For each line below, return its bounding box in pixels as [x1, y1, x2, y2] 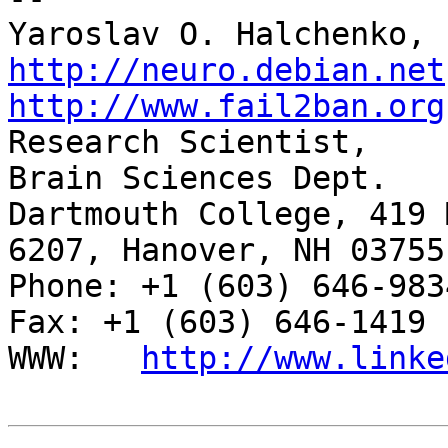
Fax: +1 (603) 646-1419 [8, 304, 426, 341]
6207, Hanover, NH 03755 [8, 232, 445, 269]
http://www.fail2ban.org [8, 88, 445, 125]
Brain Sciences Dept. [8, 160, 388, 197]
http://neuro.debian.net [8, 52, 445, 89]
